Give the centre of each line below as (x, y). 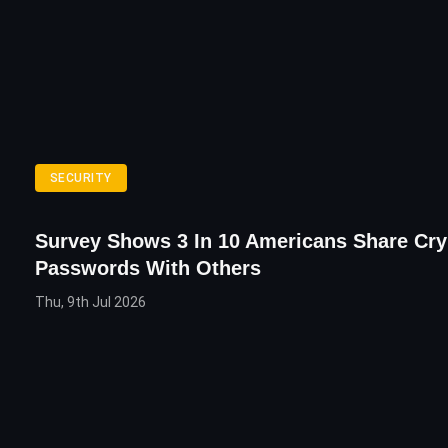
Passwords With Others (148, 268)
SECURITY (81, 178)
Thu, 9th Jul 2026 (90, 302)
